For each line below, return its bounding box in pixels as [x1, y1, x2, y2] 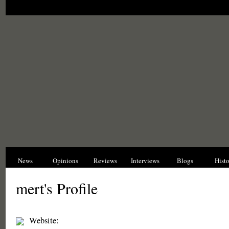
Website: [29, 214, 59, 226]
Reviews [93, 156, 117, 165]
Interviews [130, 156, 159, 165]
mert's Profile [15, 178, 98, 198]
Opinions [52, 156, 78, 165]
